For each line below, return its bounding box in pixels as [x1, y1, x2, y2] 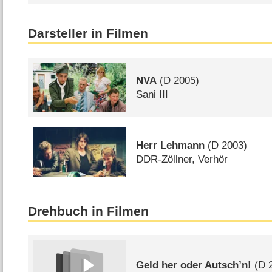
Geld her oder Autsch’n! [136, 259, 252, 271]
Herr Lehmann [136, 139, 205, 151]
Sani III [136, 88, 169, 100]
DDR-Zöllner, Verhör [136, 153, 228, 165]
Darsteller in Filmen [28, 26, 149, 41]
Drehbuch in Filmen [28, 204, 149, 219]
